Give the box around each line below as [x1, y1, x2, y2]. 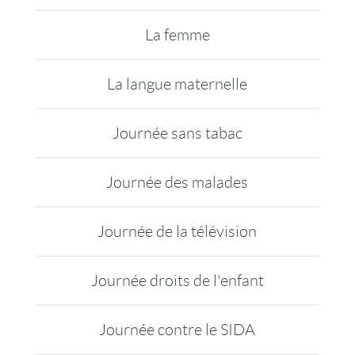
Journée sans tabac [112, 124, 242, 142]
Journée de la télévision [97, 223, 258, 240]
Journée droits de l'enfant [90, 272, 264, 289]
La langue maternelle [107, 75, 248, 93]
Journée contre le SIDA [99, 321, 256, 338]
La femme [144, 26, 210, 44]
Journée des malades [106, 174, 249, 191]
